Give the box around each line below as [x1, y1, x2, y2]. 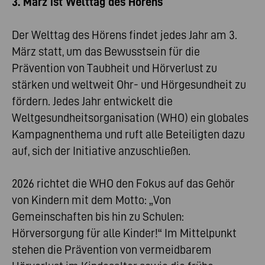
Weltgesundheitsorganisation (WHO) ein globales [12, 111, 248, 124]
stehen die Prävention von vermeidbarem [12, 243, 212, 256]
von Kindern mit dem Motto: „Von [12, 193, 171, 206]
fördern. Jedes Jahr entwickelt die [12, 94, 173, 108]
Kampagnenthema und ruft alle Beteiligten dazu [12, 127, 245, 141]
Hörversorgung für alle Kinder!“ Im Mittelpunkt [12, 226, 237, 240]
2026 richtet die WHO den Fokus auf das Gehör [12, 176, 235, 190]
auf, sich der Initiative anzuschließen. [12, 144, 190, 157]
